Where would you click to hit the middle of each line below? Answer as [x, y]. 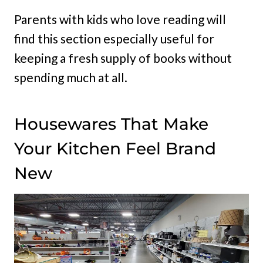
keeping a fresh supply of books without [123, 58]
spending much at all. [71, 77]
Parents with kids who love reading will [120, 19]
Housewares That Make [111, 124]
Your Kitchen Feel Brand [115, 149]
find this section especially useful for [114, 39]
